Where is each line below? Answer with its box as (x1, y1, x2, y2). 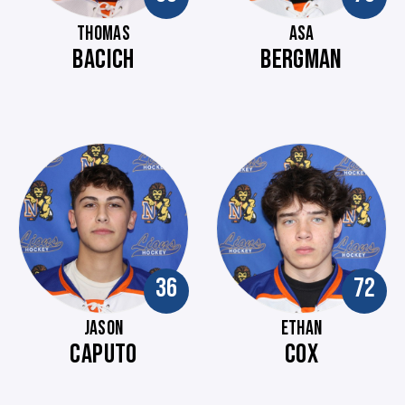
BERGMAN (260, 43, 343, 76)
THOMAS (77, 22, 130, 46)
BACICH (72, 43, 135, 76)
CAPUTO (70, 338, 137, 371)
